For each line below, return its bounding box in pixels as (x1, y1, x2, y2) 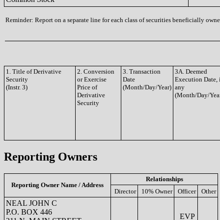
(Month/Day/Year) (123, 83, 171, 91)
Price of (77, 83, 97, 91)
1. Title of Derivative (6, 68, 61, 75)
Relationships (145, 175, 183, 183)
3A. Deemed (175, 68, 207, 75)
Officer (178, 187, 196, 195)
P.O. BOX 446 (6, 207, 52, 216)
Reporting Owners (4, 150, 97, 163)
